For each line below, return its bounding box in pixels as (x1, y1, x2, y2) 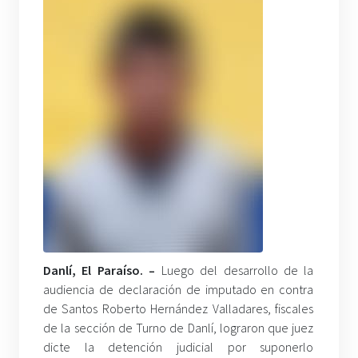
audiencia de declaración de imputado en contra (43, 281, 314, 297)
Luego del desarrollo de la (161, 262, 314, 278)
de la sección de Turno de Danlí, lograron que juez (43, 320, 314, 336)
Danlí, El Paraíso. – (43, 262, 161, 278)
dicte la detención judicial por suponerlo (43, 339, 314, 355)
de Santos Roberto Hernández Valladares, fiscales (43, 300, 314, 316)
